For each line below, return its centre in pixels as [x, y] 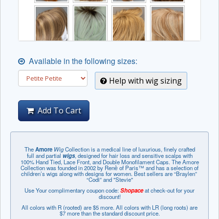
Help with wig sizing [144, 81]
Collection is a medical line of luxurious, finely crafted [129, 149]
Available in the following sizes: [81, 61]
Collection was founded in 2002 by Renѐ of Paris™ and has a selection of [109, 168]
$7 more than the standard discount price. [109, 213]
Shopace [132, 190]
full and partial [44, 155]
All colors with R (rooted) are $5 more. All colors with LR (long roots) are [109, 207]
